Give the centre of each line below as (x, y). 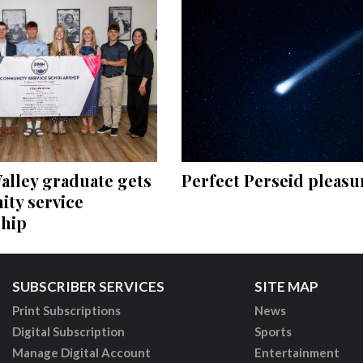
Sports (273, 331)
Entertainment (297, 352)
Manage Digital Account (81, 352)
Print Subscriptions (66, 310)
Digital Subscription (68, 331)
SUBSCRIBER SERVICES (88, 286)
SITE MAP (286, 286)
